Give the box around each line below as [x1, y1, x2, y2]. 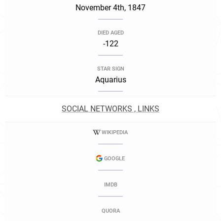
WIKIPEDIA [101, 129, 128, 136]
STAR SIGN [97, 66, 124, 72]
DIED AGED [97, 30, 124, 36]
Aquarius [95, 75, 126, 84]
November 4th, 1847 [75, 3, 146, 12]
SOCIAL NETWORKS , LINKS [62, 104, 159, 113]
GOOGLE [104, 155, 125, 162]
